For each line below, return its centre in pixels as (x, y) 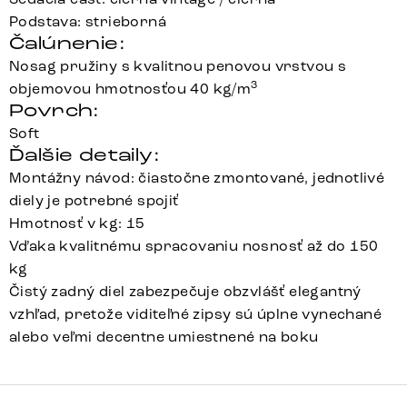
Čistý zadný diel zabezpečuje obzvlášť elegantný (185, 291)
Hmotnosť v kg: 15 (77, 223)
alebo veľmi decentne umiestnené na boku (164, 336)
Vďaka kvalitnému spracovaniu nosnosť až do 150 (194, 245)
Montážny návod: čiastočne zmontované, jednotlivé (197, 177)
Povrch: (55, 110)
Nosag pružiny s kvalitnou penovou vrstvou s (178, 65)
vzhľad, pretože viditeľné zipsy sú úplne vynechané (195, 313)
